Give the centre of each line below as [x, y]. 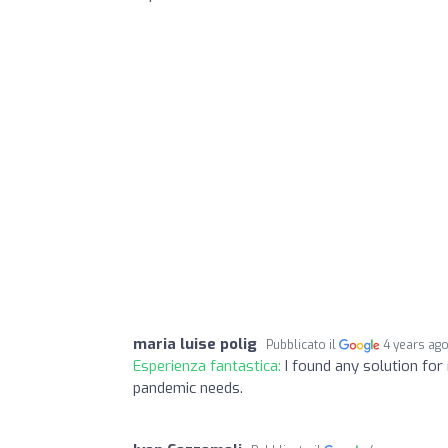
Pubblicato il [302, 344]
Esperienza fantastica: [209, 365]
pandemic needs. [188, 387]
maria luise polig [195, 343]
